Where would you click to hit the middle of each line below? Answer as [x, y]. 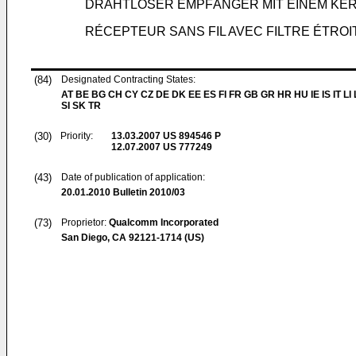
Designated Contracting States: [128, 79]
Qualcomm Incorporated [164, 222]
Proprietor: [85, 222]
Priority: [77, 136]
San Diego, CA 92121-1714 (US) [133, 238]
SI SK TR [81, 106]
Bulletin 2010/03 [148, 192]
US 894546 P [191, 136]
